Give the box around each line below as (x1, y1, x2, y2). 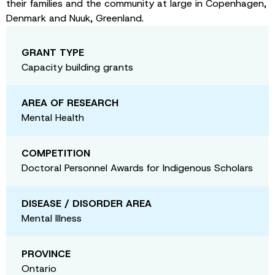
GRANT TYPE (21, 45, 84, 59)
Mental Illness (21, 211, 82, 225)
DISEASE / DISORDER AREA (21, 196, 152, 210)
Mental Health (21, 110, 84, 124)
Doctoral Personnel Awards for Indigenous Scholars (21, 161, 253, 174)
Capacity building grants (21, 60, 133, 74)
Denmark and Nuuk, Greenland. (6, 11, 144, 25)
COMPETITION (21, 146, 90, 160)
